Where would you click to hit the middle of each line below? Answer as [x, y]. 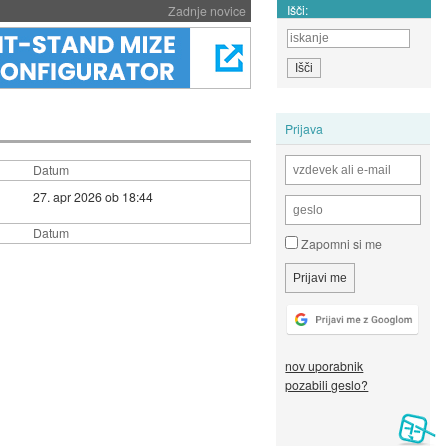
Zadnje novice [206, 10]
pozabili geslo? [327, 385]
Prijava [304, 128]
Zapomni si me [340, 244]
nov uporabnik [324, 366]
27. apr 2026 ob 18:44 [92, 196]
